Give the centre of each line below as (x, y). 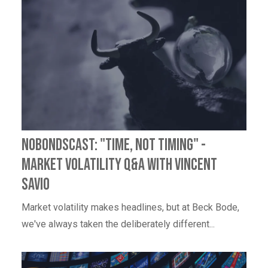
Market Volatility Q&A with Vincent (119, 165)
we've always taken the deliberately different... (118, 224)
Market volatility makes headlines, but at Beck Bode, (130, 207)
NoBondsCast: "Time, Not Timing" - (114, 145)
